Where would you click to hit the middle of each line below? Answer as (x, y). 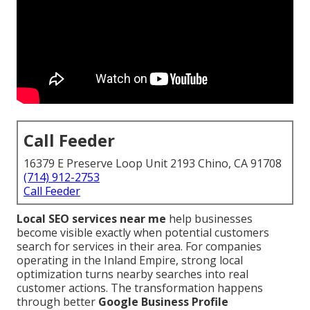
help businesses (209, 219)
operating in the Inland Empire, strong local (130, 261)
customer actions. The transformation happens (140, 288)
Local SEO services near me (91, 219)
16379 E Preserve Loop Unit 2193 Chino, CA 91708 (153, 164)
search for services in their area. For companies (139, 247)
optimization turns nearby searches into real (133, 274)
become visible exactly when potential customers (143, 233)
